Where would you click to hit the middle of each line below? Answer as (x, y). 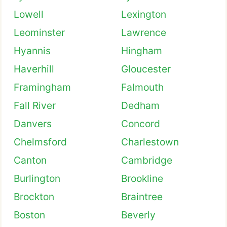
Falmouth (142, 87)
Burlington (37, 178)
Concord (141, 124)
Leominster (39, 32)
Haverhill (34, 69)
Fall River (35, 105)
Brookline (142, 178)
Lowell (29, 14)
